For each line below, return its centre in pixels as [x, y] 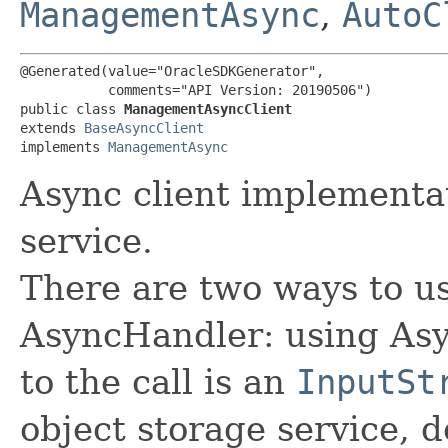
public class [72, 108]
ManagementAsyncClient [208, 108]
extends [52, 127]
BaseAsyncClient [144, 127]
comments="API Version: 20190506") [196, 89]
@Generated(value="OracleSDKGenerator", [172, 70]
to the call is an [158, 381]
